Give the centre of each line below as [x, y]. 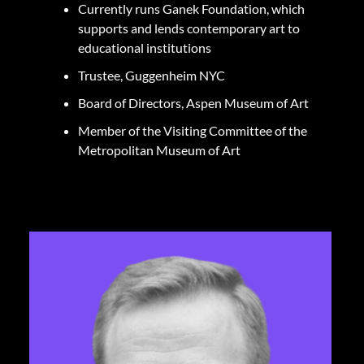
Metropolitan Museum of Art [159, 150]
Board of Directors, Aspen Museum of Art [195, 103]
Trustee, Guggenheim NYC [153, 75]
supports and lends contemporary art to [189, 28]
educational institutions [146, 48]
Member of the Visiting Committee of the [193, 130]
